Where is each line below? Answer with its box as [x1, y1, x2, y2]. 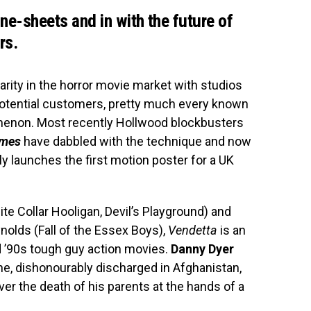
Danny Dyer [171, 242, 234, 256]
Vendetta [168, 223, 217, 237]
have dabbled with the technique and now [24, 134, 251, 149]
